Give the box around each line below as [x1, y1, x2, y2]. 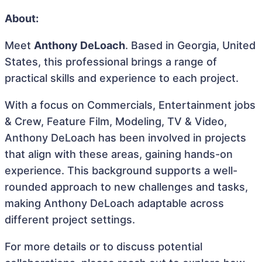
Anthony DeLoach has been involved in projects [5, 132, 246, 144]
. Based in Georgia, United [125, 39, 256, 51]
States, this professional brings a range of [5, 56, 217, 68]
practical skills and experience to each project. [5, 72, 239, 84]
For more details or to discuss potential [5, 240, 202, 253]
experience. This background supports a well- [5, 164, 237, 177]
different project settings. [5, 213, 135, 226]
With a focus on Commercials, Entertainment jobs [5, 99, 256, 111]
